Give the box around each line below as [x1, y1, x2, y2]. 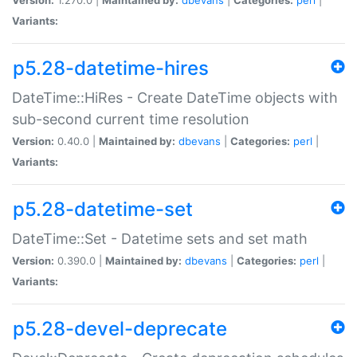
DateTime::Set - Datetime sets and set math [12, 229, 308, 247]
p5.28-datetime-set [13, 197, 193, 221]
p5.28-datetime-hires [13, 56, 209, 80]
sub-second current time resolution [12, 110, 249, 127]
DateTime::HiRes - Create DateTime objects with [12, 88, 338, 106]
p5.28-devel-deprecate [13, 316, 227, 340]
